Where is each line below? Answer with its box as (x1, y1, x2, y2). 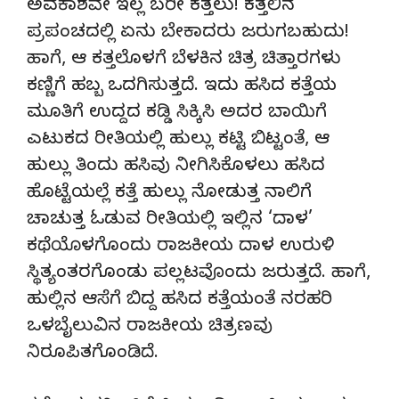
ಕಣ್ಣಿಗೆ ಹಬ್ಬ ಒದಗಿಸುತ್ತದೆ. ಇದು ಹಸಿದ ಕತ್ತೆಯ (27, 75, 337, 100)
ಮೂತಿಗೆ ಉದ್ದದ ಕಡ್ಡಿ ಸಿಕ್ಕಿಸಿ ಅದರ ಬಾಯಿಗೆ (27, 102, 327, 126)
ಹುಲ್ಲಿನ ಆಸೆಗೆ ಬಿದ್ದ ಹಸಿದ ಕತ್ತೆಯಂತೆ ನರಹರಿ (27, 289, 332, 313)
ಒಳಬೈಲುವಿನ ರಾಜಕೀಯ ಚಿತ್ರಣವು (27, 315, 273, 340)
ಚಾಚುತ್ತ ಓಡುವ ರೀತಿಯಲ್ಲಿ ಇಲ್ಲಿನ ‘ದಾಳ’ (27, 208, 313, 233)
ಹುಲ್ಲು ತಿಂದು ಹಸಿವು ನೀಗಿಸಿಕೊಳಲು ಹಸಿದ (27, 155, 325, 180)
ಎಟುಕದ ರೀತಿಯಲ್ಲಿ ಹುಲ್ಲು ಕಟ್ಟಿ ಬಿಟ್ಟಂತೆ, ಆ (27, 128, 330, 153)
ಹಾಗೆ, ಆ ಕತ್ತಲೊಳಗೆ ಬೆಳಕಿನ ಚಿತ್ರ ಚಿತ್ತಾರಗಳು (27, 48, 340, 73)
